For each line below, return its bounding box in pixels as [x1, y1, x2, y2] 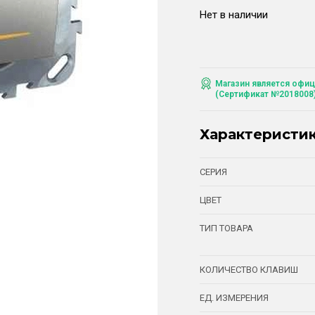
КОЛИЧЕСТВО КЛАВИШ [200, 264, 298, 276]
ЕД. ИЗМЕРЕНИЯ [200, 292, 269, 304]
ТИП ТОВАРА [200, 223, 253, 234]
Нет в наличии [200, 8, 268, 22]
